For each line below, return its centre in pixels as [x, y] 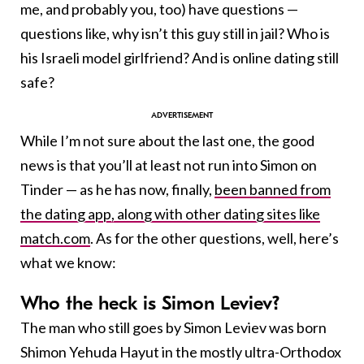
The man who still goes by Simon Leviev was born [173, 327]
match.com [55, 238]
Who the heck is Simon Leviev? [150, 303]
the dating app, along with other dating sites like [170, 213]
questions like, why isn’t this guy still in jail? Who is [175, 33]
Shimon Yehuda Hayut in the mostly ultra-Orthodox [181, 351]
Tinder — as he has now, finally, [117, 189]
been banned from [273, 189]
